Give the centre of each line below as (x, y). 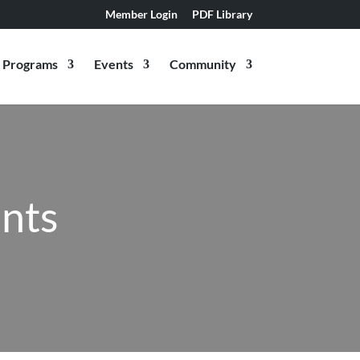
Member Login (141, 14)
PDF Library (222, 14)
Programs (30, 64)
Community (202, 64)
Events (113, 64)
